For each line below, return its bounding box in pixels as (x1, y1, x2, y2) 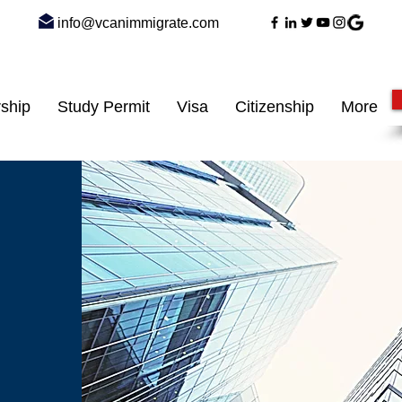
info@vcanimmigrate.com (57, 15, 219, 31)
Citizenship (234, 98, 314, 116)
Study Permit (57, 98, 150, 116)
